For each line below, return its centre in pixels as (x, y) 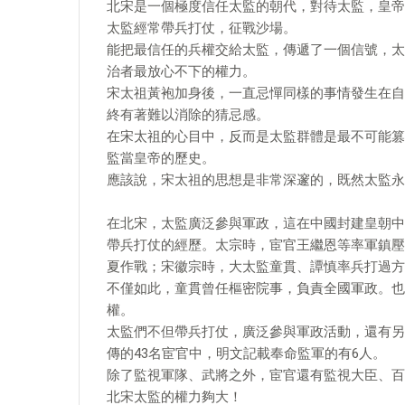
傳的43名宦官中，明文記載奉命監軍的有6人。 (246, 353)
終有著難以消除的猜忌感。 (188, 115)
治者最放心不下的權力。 (181, 71)
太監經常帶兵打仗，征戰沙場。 (202, 28)
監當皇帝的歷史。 (161, 158)
